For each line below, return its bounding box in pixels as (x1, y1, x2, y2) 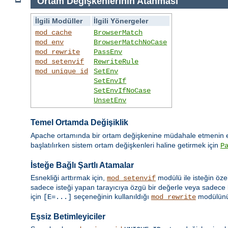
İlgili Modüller (35, 16, 83, 25)
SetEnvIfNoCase (94, 86, 151, 95)
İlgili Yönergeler (94, 16, 149, 25)
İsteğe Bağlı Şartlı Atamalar (31, 160, 134, 169)
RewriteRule (94, 57, 139, 66)
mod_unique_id (35, 67, 89, 75)
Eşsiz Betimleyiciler (31, 212, 105, 221)
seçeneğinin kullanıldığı (72, 192, 151, 201)
